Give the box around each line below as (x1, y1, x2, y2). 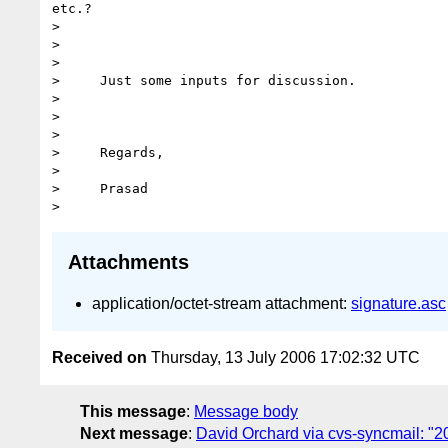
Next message (80, 425, 188, 443)
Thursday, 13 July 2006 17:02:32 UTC (147, 349, 420, 367)
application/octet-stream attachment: (92, 294, 351, 312)
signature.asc (351, 294, 446, 312)
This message (80, 403, 186, 421)
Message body (194, 403, 298, 421)
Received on (52, 349, 147, 367)
